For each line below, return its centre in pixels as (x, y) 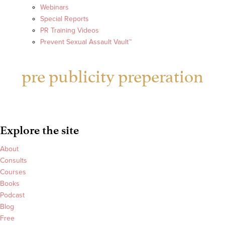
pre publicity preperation (113, 74)
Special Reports (65, 19)
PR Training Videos (70, 31)
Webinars (54, 8)
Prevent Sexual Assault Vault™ (86, 42)
